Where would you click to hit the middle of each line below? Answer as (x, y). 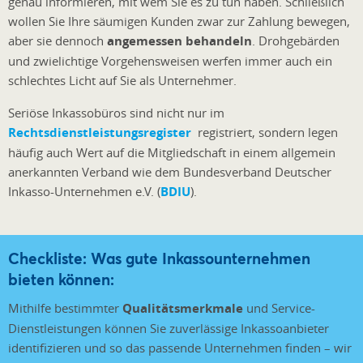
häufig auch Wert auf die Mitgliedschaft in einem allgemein (172, 152)
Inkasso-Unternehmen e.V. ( (84, 191)
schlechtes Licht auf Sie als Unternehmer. (122, 80)
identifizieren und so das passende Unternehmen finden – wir (180, 348)
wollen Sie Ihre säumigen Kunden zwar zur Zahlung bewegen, (179, 21)
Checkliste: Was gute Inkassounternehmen (159, 258)
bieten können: (61, 280)
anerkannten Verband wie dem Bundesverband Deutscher (170, 171)
